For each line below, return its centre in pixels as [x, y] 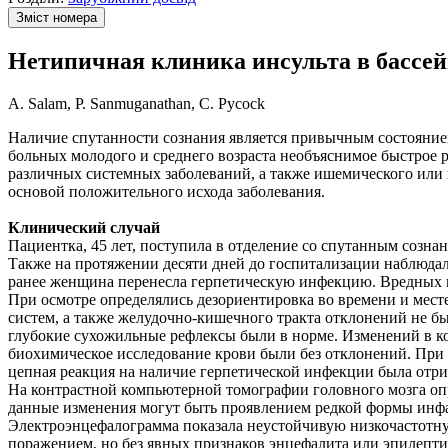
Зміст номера [56, 17]
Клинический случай [84, 227]
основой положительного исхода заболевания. [166, 191]
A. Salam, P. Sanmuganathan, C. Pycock [136, 103]
